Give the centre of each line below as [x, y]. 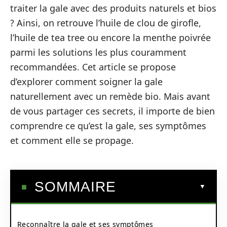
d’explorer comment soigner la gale [86, 82]
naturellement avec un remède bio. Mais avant [110, 96]
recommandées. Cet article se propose [93, 67]
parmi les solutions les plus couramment [98, 52]
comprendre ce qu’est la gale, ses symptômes [108, 126]
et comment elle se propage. [72, 140]
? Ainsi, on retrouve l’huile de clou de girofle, [106, 23]
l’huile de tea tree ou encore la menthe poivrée [110, 37]
